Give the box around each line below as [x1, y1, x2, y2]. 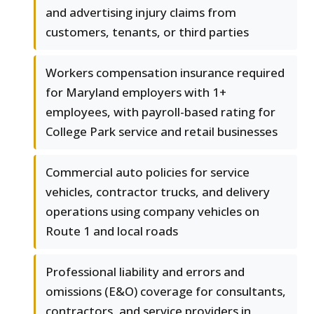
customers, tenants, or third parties [46, 24, 249, 41]
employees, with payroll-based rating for [46, 104, 275, 121]
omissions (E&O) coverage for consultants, [46, 283, 286, 300]
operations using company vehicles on [46, 203, 259, 220]
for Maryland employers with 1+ [46, 84, 226, 101]
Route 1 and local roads [46, 223, 178, 240]
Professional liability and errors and [46, 264, 245, 280]
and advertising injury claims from [46, 4, 236, 21]
